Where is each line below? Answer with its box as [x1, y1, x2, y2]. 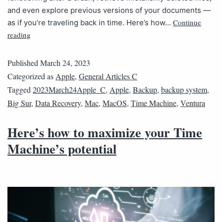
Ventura [180, 98, 205, 109]
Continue [173, 17, 201, 28]
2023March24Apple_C [33, 84, 106, 95]
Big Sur [7, 98, 31, 109]
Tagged [7, 84, 33, 95]
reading [7, 30, 31, 40]
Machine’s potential [7, 139, 116, 159]
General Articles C [79, 71, 137, 82]
